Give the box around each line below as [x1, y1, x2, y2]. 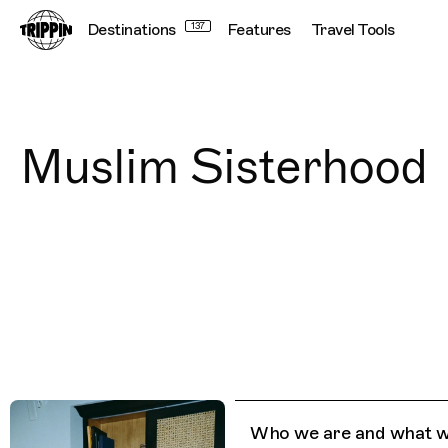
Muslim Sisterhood [20, 137, 427, 197]
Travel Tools [310, 20, 395, 40]
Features [226, 20, 291, 40]
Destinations [86, 20, 176, 40]
